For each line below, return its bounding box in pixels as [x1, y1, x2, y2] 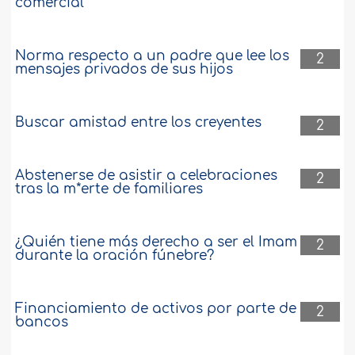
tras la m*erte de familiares [15, 181, 204, 197]
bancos [15, 315, 69, 330]
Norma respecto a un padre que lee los [15, 48, 290, 64]
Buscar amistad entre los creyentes [15, 115, 262, 131]
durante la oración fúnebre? [15, 248, 215, 264]
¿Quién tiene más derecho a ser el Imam [15, 235, 298, 250]
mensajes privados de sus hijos [15, 62, 234, 78]
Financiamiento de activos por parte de [15, 301, 297, 317]
